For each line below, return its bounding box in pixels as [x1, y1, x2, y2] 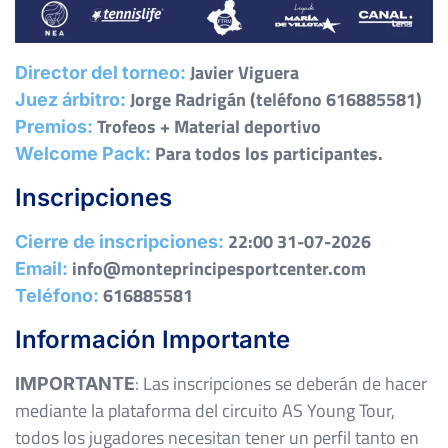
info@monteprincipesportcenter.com [68, 255, 366, 283]
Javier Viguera [190, 59, 299, 87]
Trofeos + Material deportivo [93, 113, 321, 141]
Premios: [15, 116, 93, 138]
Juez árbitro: [15, 89, 126, 111]
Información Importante [15, 325, 290, 355]
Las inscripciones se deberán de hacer [139, 370, 427, 398]
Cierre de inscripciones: [15, 231, 224, 253]
